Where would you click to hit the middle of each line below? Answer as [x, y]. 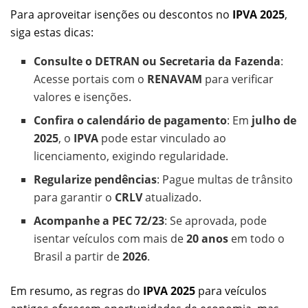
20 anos [208, 238]
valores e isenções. [83, 97]
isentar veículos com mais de [110, 238]
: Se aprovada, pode [216, 220]
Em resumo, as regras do [77, 290]
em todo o [257, 238]
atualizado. [172, 197]
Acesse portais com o [91, 79]
